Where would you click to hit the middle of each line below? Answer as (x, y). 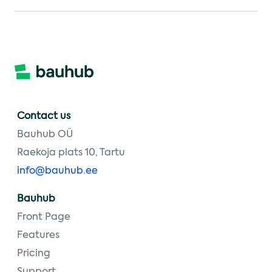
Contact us (44, 117)
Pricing (34, 254)
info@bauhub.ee (57, 171)
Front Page (44, 217)
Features (38, 236)
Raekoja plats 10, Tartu (71, 153)
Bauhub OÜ (45, 135)
